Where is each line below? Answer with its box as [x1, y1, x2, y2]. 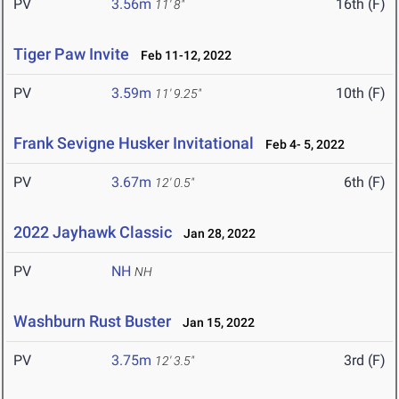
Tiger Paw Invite [13, 45, 129, 64]
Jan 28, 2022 [175, 226, 256, 241]
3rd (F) [344, 352, 386, 370]
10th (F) [336, 85, 386, 102]
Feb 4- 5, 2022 [257, 137, 345, 152]
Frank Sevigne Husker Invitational [13, 134, 254, 153]
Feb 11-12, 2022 [133, 48, 232, 63]
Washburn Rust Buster [13, 312, 171, 331]
